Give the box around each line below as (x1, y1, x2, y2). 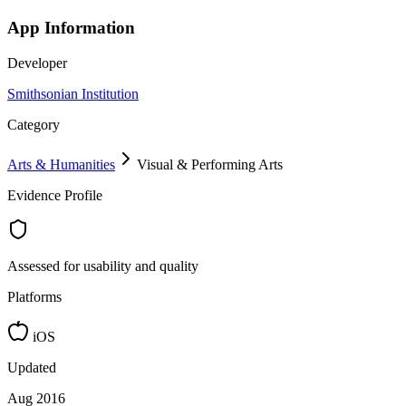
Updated (7, 360, 56, 376)
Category (7, 117, 60, 133)
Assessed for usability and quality (7, 258, 198, 275)
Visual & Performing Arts (137, 157, 283, 173)
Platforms (7, 289, 62, 305)
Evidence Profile (7, 188, 102, 204)
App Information (7, 18, 135, 38)
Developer (7, 55, 67, 72)
